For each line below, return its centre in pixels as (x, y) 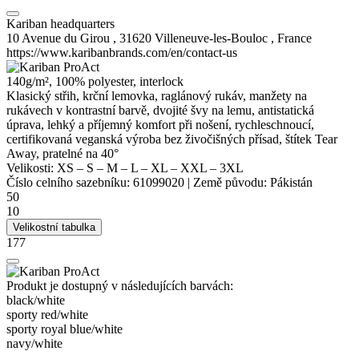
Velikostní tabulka (54, 228)
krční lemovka (119, 96)
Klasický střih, (44, 96)
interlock (161, 82)
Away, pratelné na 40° (63, 154)
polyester (111, 82)
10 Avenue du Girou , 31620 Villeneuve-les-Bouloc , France (159, 38)
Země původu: (230, 183)
